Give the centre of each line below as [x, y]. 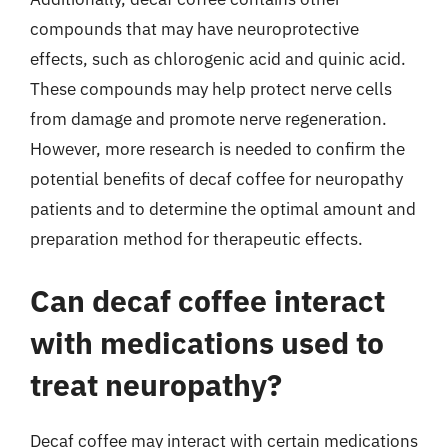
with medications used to [207, 342]
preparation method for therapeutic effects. [196, 239]
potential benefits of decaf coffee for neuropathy [216, 179]
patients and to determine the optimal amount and [223, 209]
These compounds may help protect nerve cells [211, 89]
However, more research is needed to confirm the [217, 149]
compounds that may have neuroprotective [194, 29]
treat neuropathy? [156, 384]
